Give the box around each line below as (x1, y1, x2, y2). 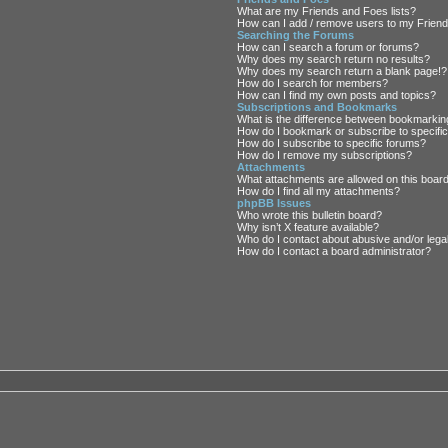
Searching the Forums (237, 28, 355, 41)
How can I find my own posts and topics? (237, 88, 437, 101)
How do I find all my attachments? (237, 184, 401, 197)
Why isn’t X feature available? (237, 220, 380, 233)
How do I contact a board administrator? (237, 244, 432, 257)
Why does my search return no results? (237, 52, 431, 65)
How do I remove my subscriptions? (237, 148, 413, 161)
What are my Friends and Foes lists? (237, 4, 417, 17)
